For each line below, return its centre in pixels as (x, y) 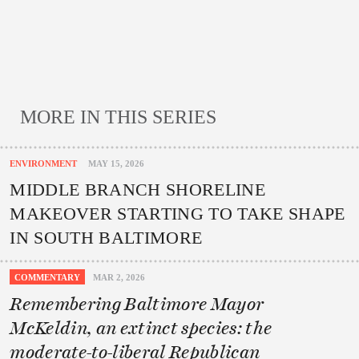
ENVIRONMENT (44, 163)
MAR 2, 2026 (119, 277)
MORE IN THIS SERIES (118, 117)
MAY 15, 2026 (117, 163)
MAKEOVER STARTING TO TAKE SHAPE (177, 213)
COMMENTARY (48, 277)
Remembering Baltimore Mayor (137, 303)
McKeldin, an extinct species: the (141, 327)
